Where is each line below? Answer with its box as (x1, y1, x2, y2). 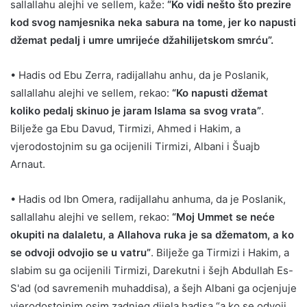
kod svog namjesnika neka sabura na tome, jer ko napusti (10, 15, 296, 29)
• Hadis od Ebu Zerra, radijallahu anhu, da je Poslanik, (10, 68, 269, 82)
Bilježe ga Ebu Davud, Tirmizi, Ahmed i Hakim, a (10, 121, 241, 135)
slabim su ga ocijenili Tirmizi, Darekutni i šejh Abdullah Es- (10, 263, 293, 277)
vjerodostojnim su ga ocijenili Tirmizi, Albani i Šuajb (10, 139, 260, 153)
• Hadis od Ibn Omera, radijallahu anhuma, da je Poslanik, (10, 192, 286, 206)
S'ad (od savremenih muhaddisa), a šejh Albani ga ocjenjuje (10, 281, 297, 295)
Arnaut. (10, 157, 45, 171)
